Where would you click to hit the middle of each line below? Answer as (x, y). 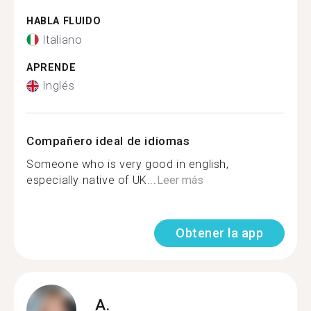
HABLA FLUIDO (64, 21)
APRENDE (51, 67)
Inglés (58, 86)
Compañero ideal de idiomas (108, 141)
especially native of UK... (92, 180)
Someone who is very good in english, (128, 164)
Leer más (180, 180)
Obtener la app (219, 233)
